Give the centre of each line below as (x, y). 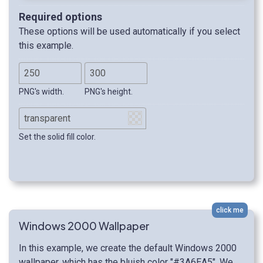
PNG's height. (109, 92)
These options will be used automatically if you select (129, 32)
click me (230, 210)
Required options (60, 17)
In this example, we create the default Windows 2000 (128, 248)
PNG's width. (41, 92)
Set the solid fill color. (57, 137)
